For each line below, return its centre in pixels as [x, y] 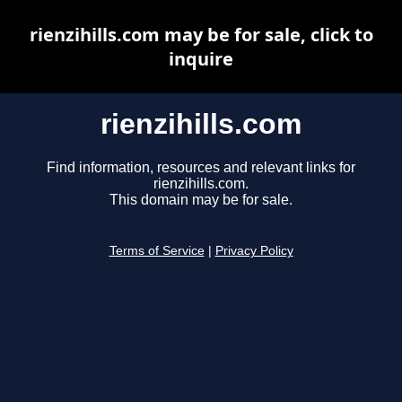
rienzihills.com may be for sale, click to [201, 35]
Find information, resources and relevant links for [201, 168]
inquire [201, 59]
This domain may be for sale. [201, 200]
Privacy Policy [254, 251]
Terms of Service [157, 251]
